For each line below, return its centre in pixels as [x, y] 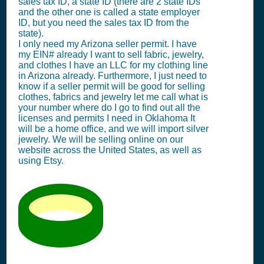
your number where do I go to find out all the [109, 108]
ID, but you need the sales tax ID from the [104, 23]
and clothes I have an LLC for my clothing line [113, 65]
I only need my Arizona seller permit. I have [108, 44]
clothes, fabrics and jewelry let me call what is [113, 97]
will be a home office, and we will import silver [113, 129]
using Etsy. [41, 161]
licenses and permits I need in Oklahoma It [107, 118]
